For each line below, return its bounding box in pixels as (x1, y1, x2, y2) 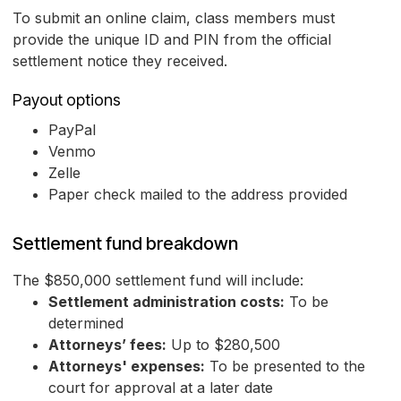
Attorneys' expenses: (48, 357, 205, 376)
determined (48, 314, 124, 333)
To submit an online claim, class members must (13, 9, 335, 28)
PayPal (48, 121, 96, 140)
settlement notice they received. (13, 52, 227, 71)
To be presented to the (205, 357, 365, 376)
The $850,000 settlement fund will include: (13, 271, 303, 290)
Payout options (13, 90, 121, 110)
